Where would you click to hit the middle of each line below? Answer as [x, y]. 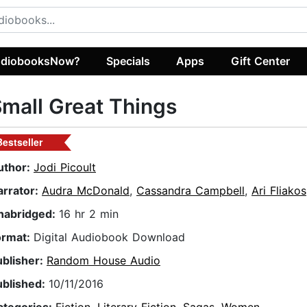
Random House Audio [103, 261]
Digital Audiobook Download [109, 237]
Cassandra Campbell [191, 191]
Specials [128, 61]
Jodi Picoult [65, 168]
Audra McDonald [86, 191]
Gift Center [260, 61]
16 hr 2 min [89, 214]
